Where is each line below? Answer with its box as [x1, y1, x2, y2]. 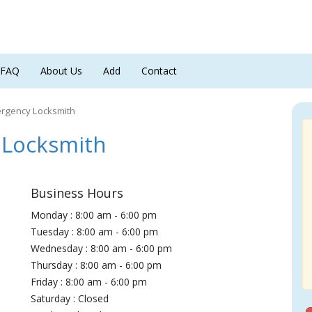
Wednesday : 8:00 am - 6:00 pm [31, 242, 173, 255]
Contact [141, 64, 177, 77]
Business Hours [31, 185, 124, 201]
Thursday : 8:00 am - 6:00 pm [31, 258, 162, 272]
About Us [40, 64, 82, 77]
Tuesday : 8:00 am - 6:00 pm [31, 225, 159, 238]
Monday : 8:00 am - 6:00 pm [31, 208, 157, 221]
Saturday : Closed [31, 292, 109, 305]
